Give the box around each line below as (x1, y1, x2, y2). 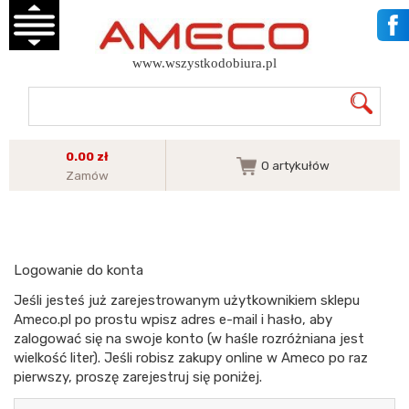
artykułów (269, 157, 330, 173)
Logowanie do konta (14, 262, 143, 279)
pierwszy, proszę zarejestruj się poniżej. (14, 369, 262, 386)
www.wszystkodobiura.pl (132, 56, 277, 71)
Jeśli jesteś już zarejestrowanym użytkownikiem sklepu (14, 292, 360, 309)
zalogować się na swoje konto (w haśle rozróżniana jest (14, 330, 364, 348)
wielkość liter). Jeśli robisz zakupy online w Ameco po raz (14, 350, 368, 367)
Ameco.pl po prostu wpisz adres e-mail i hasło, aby (14, 311, 332, 329)
